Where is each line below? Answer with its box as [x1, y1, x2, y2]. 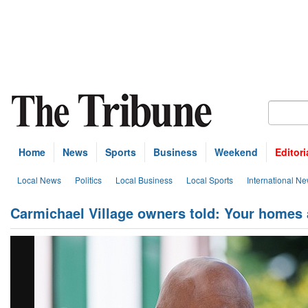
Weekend [214, 145, 258, 159]
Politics [75, 174, 102, 186]
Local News [17, 174, 61, 186]
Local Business [115, 174, 173, 186]
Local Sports [186, 174, 233, 186]
